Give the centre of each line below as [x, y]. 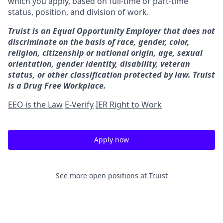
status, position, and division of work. [78, 12]
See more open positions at [102, 175]
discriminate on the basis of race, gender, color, [99, 42]
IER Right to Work [129, 105]
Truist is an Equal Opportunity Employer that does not [111, 31]
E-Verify [79, 105]
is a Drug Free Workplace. [57, 86]
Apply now [111, 140]
